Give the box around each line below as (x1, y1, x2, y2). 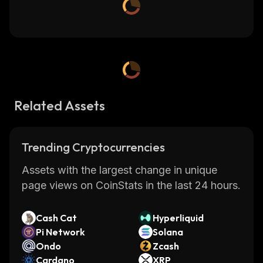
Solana (153, 226, 183, 238)
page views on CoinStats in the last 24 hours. (22, 179, 241, 191)
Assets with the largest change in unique (22, 164, 217, 176)
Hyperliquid (153, 212, 204, 224)
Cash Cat (36, 212, 77, 224)
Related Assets (14, 97, 105, 114)
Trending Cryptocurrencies (22, 140, 165, 154)
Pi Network (36, 226, 85, 238)
